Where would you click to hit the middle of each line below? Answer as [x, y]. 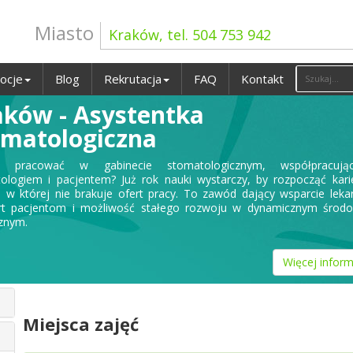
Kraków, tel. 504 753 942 [190, 35]
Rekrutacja [133, 79]
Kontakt [262, 79]
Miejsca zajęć [81, 324]
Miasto [64, 33]
